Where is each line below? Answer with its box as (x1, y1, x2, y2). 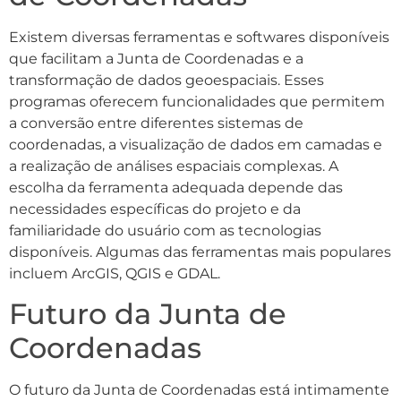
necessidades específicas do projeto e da (9, 200, 301, 218)
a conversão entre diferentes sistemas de (9, 115, 303, 132)
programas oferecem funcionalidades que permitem (9, 93, 385, 111)
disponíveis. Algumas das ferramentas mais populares (9, 243, 391, 261)
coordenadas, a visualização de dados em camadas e (9, 136, 382, 154)
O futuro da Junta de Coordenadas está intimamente (9, 381, 389, 399)
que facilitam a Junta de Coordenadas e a (9, 50, 303, 68)
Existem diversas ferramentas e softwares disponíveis (9, 29, 389, 47)
